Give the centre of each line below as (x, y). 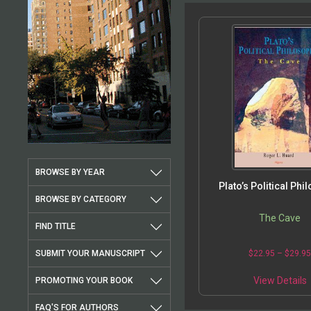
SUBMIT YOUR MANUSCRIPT (90, 254)
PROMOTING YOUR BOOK (84, 281)
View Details (280, 281)
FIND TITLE (56, 227)
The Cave (280, 218)
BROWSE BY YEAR (70, 173)
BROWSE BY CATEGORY (81, 200)
